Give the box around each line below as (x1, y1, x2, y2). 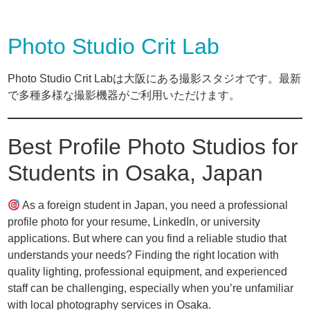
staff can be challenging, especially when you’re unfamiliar (8, 282, 294, 294)
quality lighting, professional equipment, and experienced (8, 266, 288, 277)
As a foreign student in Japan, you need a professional (20, 199, 289, 211)
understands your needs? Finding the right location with (8, 249, 280, 261)
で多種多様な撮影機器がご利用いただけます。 (8, 89, 241, 101)
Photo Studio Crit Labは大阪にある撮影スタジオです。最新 (8, 73, 302, 84)
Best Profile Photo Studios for (8, 134, 299, 159)
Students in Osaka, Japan (8, 161, 264, 185)
